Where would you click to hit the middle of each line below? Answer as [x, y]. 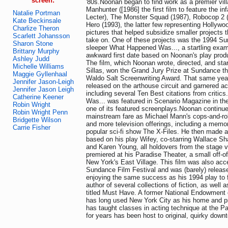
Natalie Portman [36, 13]
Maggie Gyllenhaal [40, 74]
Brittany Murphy [36, 51]
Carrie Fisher [31, 127]
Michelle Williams [38, 66]
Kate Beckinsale [37, 21]
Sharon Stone [33, 44]
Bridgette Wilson [37, 120]
